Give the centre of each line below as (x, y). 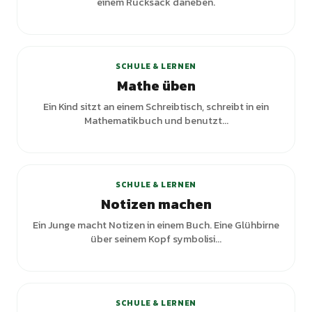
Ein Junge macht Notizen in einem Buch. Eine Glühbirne (156, 225)
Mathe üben (156, 86)
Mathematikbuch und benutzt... (156, 120)
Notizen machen (156, 204)
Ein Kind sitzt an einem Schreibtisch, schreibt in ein (156, 107)
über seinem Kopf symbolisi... (156, 239)
